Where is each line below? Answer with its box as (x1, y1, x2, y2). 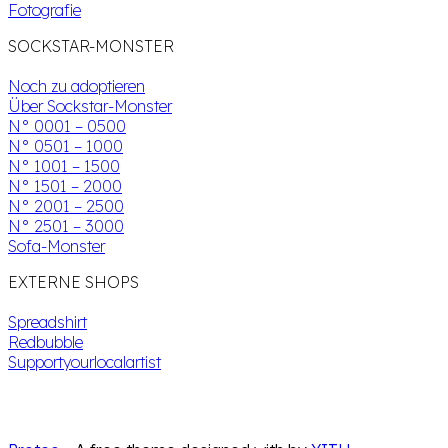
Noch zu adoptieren (8, 76, 145, 96)
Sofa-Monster (8, 236, 105, 256)
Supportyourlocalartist (8, 352, 161, 372)
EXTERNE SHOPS (8, 272, 139, 292)
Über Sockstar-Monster (8, 96, 172, 116)
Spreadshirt (8, 312, 87, 332)
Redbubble (8, 332, 83, 352)
